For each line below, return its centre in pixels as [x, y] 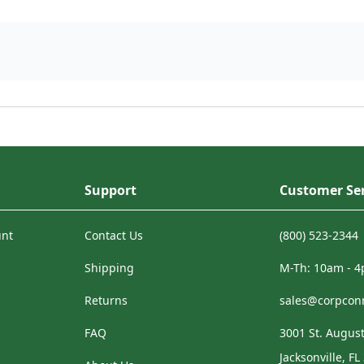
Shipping [109, 268]
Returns [106, 300]
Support [110, 190]
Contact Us [114, 235]
